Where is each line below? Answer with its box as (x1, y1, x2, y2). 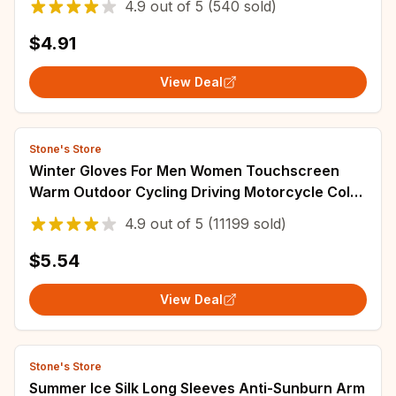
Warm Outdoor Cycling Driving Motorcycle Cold (29, 183, 359, 201)
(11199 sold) (203, 215, 286, 232)
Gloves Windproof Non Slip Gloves (29, 204, 266, 222)
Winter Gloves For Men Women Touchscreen (29, 162, 339, 179)
